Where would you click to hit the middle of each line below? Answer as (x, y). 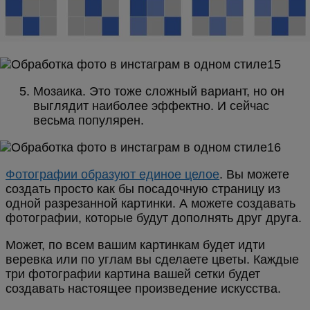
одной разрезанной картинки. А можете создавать (151, 204)
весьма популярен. (89, 121)
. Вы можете (254, 175)
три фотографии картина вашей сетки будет (133, 274)
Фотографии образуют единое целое (112, 175)
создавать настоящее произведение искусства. (143, 289)
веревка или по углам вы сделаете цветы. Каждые (152, 260)
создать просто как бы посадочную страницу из (143, 189)
